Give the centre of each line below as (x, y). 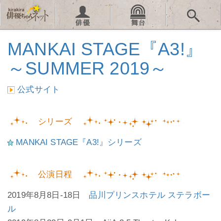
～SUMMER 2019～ (88, 68)
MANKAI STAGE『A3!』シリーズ (79, 142)
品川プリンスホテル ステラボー (149, 195)
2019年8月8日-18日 (48, 195)
